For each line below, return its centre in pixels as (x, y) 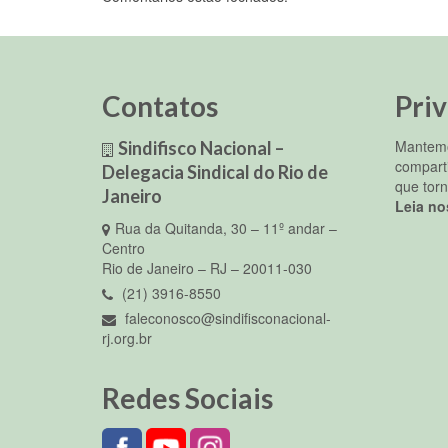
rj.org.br (127, 337)
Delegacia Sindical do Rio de (215, 171)
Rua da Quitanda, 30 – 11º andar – (226, 227)
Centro (123, 247)
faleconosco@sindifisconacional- (226, 317)
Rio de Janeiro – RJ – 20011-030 (207, 267)
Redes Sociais (187, 397)
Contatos (160, 105)
